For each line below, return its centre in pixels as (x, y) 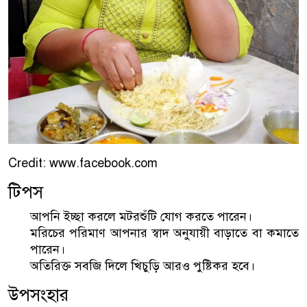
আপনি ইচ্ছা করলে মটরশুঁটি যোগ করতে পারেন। (141, 216)
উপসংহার (38, 295)
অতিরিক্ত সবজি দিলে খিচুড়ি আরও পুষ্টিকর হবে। (143, 266)
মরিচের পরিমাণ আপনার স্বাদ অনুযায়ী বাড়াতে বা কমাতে (164, 233)
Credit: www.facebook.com (83, 163)
